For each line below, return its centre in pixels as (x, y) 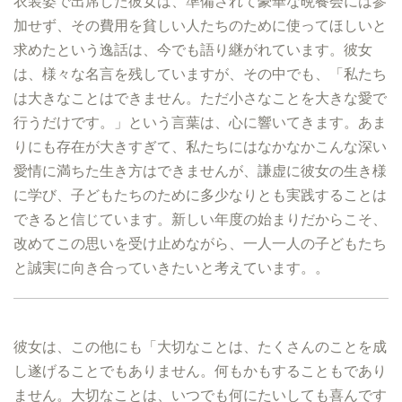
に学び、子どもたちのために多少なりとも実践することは (200, 195)
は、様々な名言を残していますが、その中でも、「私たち (200, 74)
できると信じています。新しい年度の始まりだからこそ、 (200, 219)
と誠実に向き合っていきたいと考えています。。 (171, 267)
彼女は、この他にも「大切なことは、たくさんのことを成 (200, 346)
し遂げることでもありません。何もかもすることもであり (200, 371)
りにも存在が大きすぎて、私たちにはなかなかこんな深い (200, 146)
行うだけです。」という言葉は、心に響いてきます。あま (200, 122)
